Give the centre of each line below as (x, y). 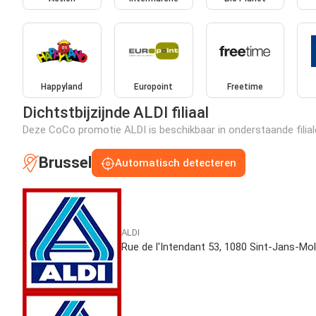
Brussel (65, 163)
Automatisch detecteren (176, 163)
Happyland (62, 87)
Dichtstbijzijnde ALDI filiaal (116, 113)
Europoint (154, 87)
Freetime (245, 87)
